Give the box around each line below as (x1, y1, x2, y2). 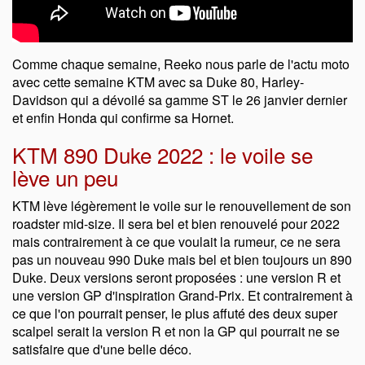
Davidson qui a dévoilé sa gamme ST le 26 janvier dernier (12, 90, 347, 109)
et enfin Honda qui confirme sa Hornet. (12, 108, 234, 127)
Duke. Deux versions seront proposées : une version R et (12, 267, 341, 287)
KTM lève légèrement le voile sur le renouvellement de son (12, 196, 351, 215)
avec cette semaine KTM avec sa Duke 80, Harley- (12, 72, 304, 91)
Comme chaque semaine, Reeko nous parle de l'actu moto (12, 54, 350, 73)
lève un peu (12, 161, 118, 192)
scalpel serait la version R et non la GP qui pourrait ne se (12, 321, 340, 341)
